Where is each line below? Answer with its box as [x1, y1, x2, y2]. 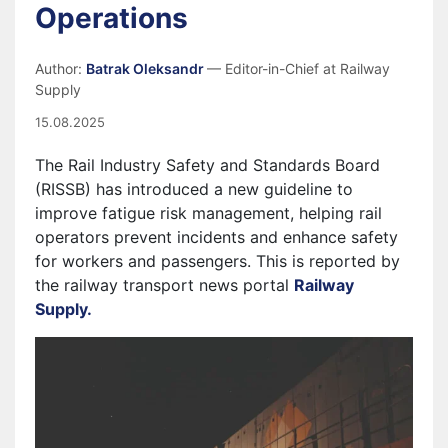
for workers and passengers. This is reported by [35, 251, 400, 271]
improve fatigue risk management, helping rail [35, 203, 382, 223]
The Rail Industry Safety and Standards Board [35, 155, 380, 175]
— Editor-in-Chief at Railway [207, 60, 390, 77]
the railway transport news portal [35, 275, 294, 295]
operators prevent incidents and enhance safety [35, 227, 398, 247]
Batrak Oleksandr [86, 60, 207, 77]
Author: [35, 60, 86, 77]
